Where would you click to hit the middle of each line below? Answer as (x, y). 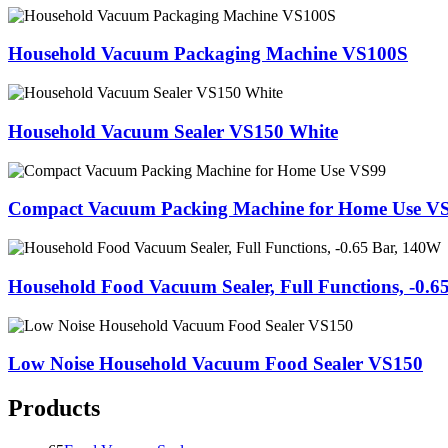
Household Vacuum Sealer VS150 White (173, 131)
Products (54, 408)
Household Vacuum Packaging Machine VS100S (208, 54)
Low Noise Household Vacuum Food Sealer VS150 (215, 364)
